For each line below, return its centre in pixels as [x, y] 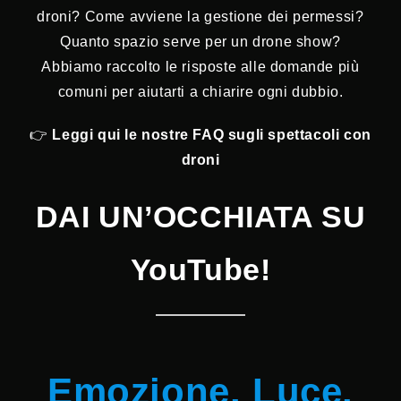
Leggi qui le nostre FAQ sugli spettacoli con [212, 135]
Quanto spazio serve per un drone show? [200, 42]
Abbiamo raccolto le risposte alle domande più [200, 67]
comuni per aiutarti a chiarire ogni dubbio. [200, 92]
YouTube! [200, 270]
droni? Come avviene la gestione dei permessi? [200, 17]
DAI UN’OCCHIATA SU [200, 217]
